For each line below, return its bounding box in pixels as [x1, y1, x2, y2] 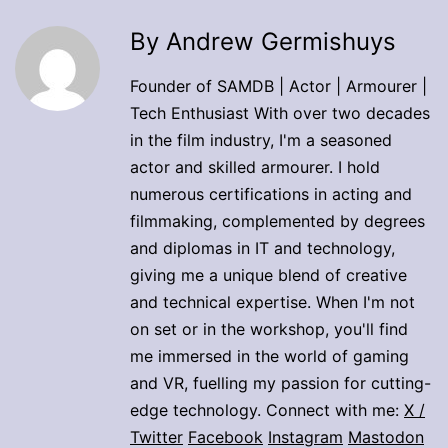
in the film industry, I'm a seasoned [130, 130, 392, 151]
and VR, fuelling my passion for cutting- [130, 373, 431, 394]
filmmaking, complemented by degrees [130, 211, 425, 232]
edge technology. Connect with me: [130, 400, 404, 421]
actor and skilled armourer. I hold [130, 157, 380, 178]
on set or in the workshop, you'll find [130, 319, 408, 340]
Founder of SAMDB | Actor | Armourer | [130, 76, 427, 97]
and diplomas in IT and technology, [130, 238, 395, 259]
